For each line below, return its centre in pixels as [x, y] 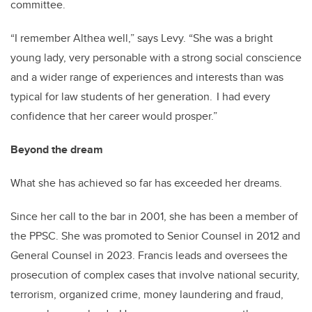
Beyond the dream [57, 150]
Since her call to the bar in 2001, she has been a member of [154, 217]
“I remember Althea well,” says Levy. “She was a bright [142, 38]
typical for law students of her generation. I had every [140, 97]
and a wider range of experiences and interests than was [147, 77]
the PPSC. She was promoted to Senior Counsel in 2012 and [155, 236]
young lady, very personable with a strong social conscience [156, 58]
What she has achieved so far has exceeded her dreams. [148, 183]
